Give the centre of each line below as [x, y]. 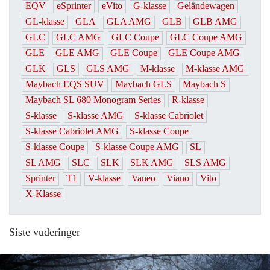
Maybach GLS [143, 84]
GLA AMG [129, 22]
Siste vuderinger [45, 232]
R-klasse [188, 100]
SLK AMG [152, 163]
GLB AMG [215, 22]
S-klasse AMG [96, 116]
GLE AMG [77, 53]
